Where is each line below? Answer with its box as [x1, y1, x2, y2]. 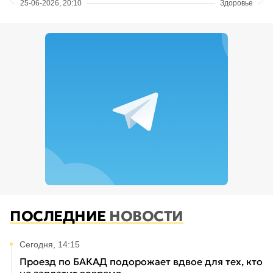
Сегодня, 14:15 [19, 239, 80, 250]
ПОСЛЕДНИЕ [10, 207, 110, 226]
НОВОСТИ [109, 207, 183, 226]
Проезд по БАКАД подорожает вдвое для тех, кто [19, 255, 263, 268]
